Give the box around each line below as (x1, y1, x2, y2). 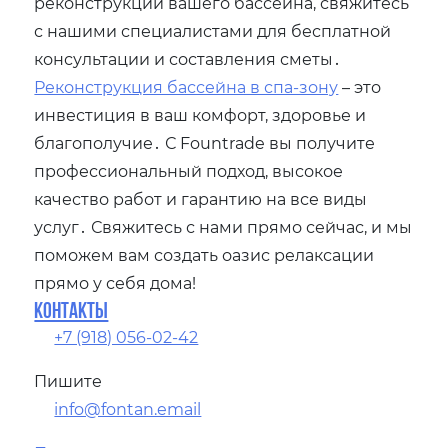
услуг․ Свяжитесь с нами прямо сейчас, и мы (34, 216, 413, 238)
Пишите (34, 370, 103, 392)
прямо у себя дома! (34, 272, 197, 294)
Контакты (34, 298, 109, 323)
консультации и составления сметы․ (34, 48, 342, 70)
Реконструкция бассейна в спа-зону (34, 76, 339, 98)
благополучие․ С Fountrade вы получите (34, 132, 376, 154)
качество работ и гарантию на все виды (34, 188, 368, 210)
